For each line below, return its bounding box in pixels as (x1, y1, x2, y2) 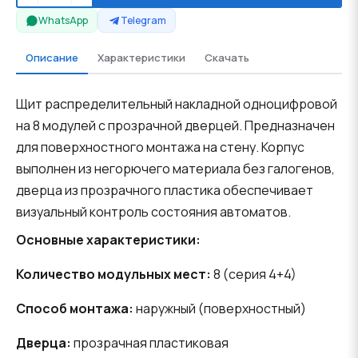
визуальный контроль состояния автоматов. (16, 203, 291, 221)
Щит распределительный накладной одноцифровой (16, 95, 337, 113)
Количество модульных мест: (16, 265, 211, 284)
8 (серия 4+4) (211, 265, 296, 284)
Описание (26, 50, 78, 65)
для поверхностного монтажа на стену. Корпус (16, 138, 304, 157)
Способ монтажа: (16, 300, 133, 318)
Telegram (120, 13, 166, 27)
